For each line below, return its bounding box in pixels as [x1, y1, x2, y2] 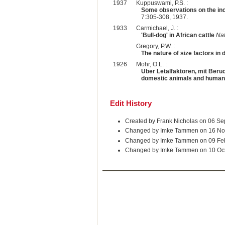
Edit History [109, 99, 152, 108]
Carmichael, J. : [136, 24, 178, 32]
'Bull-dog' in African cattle [141, 31, 214, 39]
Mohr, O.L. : [136, 60, 167, 68]
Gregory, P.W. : [136, 42, 175, 50]
